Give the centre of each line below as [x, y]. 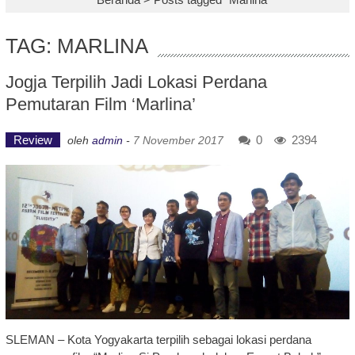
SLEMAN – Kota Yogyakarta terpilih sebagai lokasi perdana [158, 340]
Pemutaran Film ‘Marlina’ [100, 104]
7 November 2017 [178, 140]
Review [32, 140]
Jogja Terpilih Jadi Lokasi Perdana [136, 82]
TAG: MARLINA [76, 46]
